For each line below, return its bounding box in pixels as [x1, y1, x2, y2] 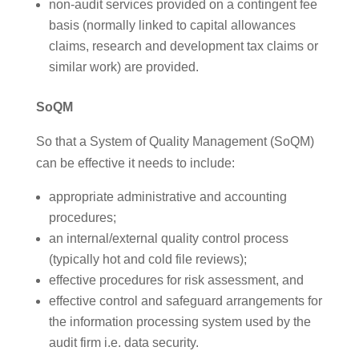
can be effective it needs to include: [35, 156, 235, 171]
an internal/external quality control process [48, 232, 288, 246]
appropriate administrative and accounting [48, 190, 287, 204]
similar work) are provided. [48, 60, 199, 75]
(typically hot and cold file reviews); [48, 252, 247, 267]
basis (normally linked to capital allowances [48, 18, 296, 33]
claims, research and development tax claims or [48, 39, 318, 54]
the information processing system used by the [48, 315, 311, 329]
